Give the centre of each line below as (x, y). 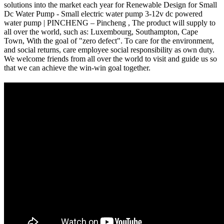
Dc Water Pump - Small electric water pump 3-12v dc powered (103, 13)
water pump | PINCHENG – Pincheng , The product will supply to (110, 22)
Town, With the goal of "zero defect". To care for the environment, (109, 40)
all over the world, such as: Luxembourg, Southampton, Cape (101, 31)
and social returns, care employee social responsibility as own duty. (109, 49)
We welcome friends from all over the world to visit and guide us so (110, 58)
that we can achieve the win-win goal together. (77, 67)
